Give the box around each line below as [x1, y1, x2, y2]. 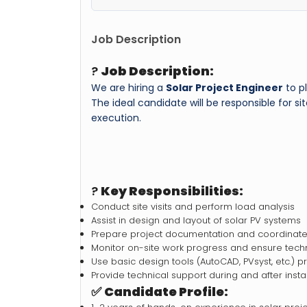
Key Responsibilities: [101, 182, 243, 199]
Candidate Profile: [104, 282, 228, 300]
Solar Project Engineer [166, 80, 283, 95]
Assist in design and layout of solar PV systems [91, 213, 301, 227]
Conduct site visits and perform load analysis [91, 199, 295, 213]
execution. [91, 110, 141, 125]
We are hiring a [91, 80, 166, 95]
